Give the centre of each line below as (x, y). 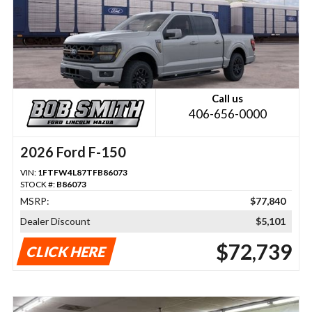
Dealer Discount (55, 221)
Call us (228, 99)
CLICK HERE (67, 252)
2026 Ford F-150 (73, 152)
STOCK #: (38, 185)
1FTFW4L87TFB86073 (82, 173)
